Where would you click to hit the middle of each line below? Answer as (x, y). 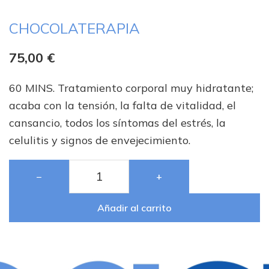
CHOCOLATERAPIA (74, 29)
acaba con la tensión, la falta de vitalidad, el (122, 106)
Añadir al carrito (134, 208)
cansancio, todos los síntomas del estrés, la (117, 123)
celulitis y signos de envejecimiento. (100, 141)
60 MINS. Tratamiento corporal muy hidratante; (131, 88)
